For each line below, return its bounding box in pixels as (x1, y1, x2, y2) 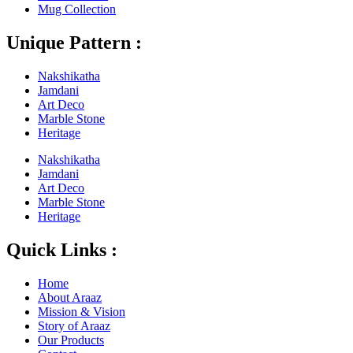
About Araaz (38, 290, 102, 304)
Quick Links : (6, 239, 117, 260)
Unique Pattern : (6, 32, 142, 54)
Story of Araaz (38, 318, 110, 333)
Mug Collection (38, 2, 116, 17)
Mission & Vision (38, 304, 125, 318)
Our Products (38, 333, 104, 347)
